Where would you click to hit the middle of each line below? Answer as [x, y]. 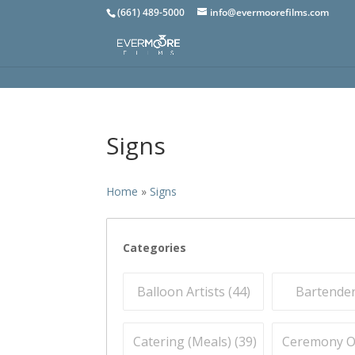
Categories [155, 248]
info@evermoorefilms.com [270, 12]
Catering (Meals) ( [186, 342]
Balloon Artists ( [184, 292]
